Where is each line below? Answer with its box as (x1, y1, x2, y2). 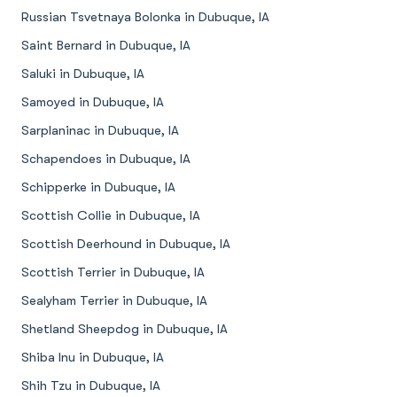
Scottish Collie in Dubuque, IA (21, 208, 200, 223)
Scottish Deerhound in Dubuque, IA (21, 237, 230, 252)
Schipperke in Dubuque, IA (21, 180, 175, 195)
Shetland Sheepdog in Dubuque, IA (21, 322, 228, 337)
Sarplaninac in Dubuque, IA (21, 123, 179, 138)
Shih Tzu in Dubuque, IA (21, 378, 160, 393)
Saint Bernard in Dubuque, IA (21, 38, 191, 53)
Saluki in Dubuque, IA (21, 66, 144, 82)
